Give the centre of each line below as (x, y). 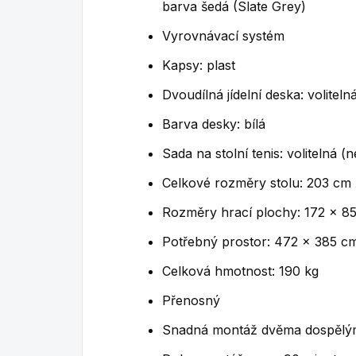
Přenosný (191, 300)
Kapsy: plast (201, 65)
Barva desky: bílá (214, 124)
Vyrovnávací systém (223, 35)
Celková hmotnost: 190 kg (240, 271)
